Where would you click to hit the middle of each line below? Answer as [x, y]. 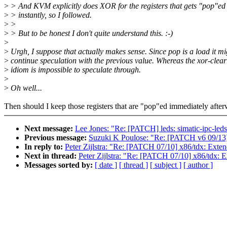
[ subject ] [166, 165]
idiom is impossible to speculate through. [75, 70]
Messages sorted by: [60, 165]
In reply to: [45, 147]
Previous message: [56, 138]
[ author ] [198, 165]
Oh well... [25, 88]
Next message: [50, 129]
